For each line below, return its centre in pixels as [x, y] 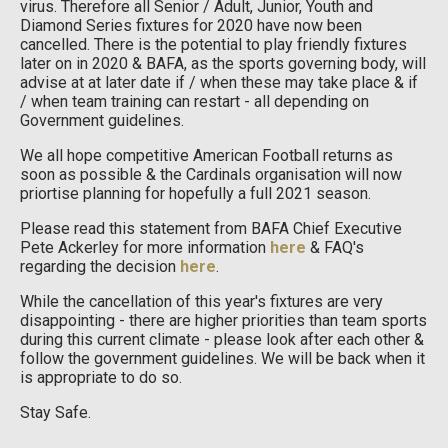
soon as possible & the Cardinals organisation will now [211, 174]
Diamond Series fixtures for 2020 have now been [191, 25]
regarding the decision [100, 266]
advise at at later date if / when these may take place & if [219, 82]
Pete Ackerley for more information [145, 247]
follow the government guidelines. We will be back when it [222, 358]
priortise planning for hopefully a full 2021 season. [195, 193]
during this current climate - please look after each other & [222, 339]
